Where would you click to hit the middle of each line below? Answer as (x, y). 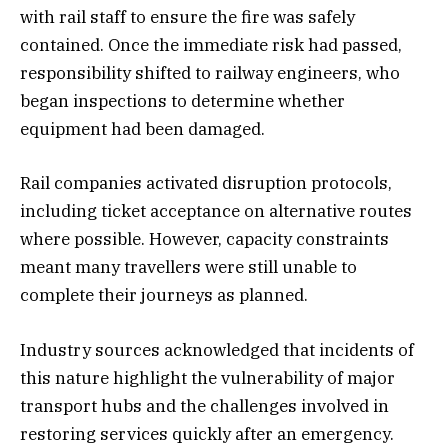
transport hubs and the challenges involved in (204, 405)
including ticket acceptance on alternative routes (216, 211)
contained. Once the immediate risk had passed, (211, 45)
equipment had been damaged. (142, 129)
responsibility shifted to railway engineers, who (210, 73)
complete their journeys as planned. (164, 295)
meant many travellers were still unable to (188, 267)
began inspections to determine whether (182, 101)
